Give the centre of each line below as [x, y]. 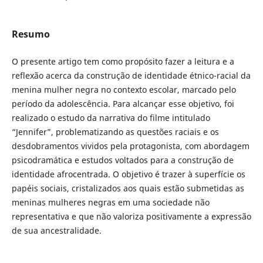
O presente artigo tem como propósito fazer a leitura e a [123, 61]
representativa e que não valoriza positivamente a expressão [131, 216]
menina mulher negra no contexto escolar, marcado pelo [124, 89]
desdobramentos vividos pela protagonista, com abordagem [130, 146]
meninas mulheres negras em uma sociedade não [110, 202]
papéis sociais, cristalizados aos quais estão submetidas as [128, 188]
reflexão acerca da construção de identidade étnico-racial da [131, 75]
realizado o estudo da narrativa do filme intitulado [111, 117]
